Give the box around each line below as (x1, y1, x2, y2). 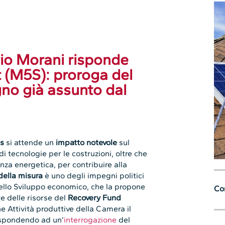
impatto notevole (54, 138, 120, 148)
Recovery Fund (68, 193, 122, 203)
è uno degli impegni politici (43, 171, 145, 181)
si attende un (6, 138, 54, 148)
